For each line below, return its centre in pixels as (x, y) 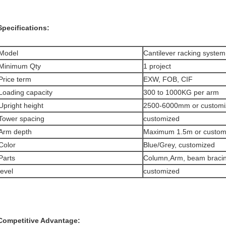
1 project (157, 66)
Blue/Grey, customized (179, 145)
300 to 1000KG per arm (181, 92)
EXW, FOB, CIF (168, 79)
